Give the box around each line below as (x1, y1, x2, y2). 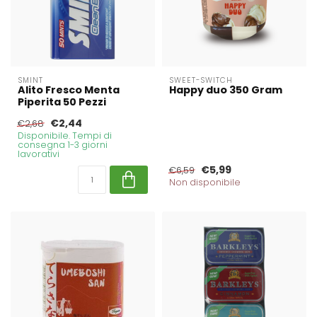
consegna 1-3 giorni (18, 138, 108, 151)
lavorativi (18, 147, 59, 160)
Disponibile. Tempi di (18, 129, 112, 142)
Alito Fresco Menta (18, 82, 120, 97)
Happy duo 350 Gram (169, 82, 282, 97)
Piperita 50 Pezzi (18, 94, 106, 109)
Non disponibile (169, 175, 241, 188)
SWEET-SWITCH (169, 74, 233, 86)
